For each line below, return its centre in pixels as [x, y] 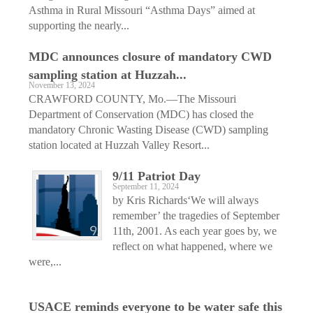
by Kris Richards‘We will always [185, 200]
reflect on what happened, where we [192, 246]
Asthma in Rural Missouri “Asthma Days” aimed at [142, 10]
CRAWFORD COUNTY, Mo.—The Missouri [132, 99]
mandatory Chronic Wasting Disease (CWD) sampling [148, 129]
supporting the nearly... [79, 25]
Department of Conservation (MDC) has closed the [141, 114]
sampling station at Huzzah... [108, 74]
